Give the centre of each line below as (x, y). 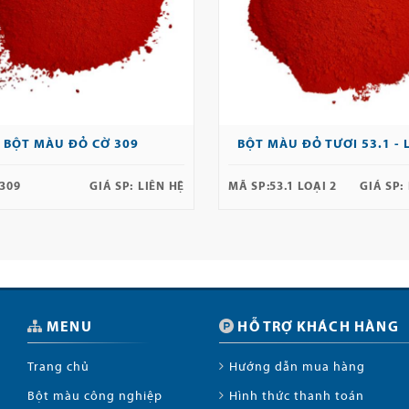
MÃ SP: (249, 186)
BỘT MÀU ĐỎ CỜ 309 (71, 144)
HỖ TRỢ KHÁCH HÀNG (318, 327)
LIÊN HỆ (161, 186)
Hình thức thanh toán (296, 396)
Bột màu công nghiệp (95, 396)
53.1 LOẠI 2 (303, 186)
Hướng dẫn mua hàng (297, 367)
